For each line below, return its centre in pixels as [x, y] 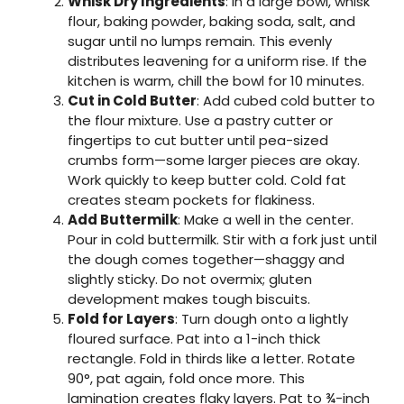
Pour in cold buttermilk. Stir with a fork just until [222, 240]
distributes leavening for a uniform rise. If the [217, 61]
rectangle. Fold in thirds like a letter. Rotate [211, 359]
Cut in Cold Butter [132, 101]
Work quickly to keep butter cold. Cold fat [207, 180]
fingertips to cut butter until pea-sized [198, 141]
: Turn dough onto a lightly [262, 319]
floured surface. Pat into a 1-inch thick [194, 339]
